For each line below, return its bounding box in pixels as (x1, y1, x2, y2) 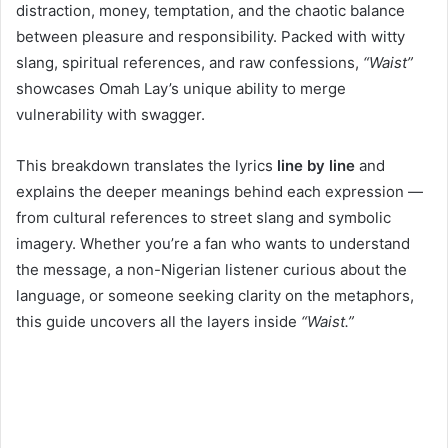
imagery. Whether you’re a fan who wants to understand (16, 233, 410, 253)
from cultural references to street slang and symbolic (16, 207, 391, 227)
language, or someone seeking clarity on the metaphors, (16, 285, 414, 305)
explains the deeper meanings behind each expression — (16, 181, 423, 201)
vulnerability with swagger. (16, 104, 205, 124)
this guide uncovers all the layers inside (16, 311, 301, 331)
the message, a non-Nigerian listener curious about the (16, 259, 407, 279)
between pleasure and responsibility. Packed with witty (16, 26, 405, 46)
